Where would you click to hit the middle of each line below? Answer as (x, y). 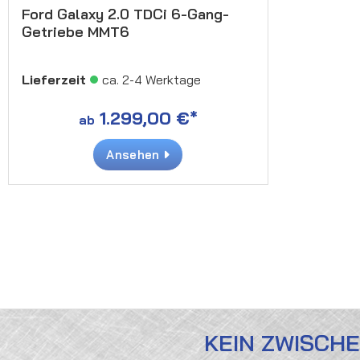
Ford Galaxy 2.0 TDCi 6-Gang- (125, 14)
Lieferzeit (54, 79)
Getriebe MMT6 (76, 31)
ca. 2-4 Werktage (151, 79)
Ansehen (135, 154)
